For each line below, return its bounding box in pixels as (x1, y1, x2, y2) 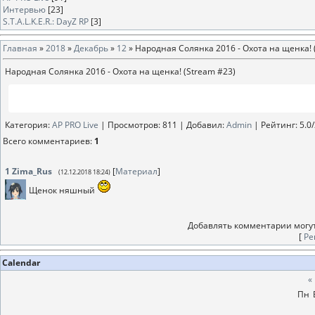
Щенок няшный (29, 184, 97, 196)
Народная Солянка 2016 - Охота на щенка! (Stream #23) (5, 65, 236, 77)
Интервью (3, 4, 46, 15)
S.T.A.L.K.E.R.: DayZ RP (3, 15, 89, 27)
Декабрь (74, 42, 108, 54)
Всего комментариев (3, 135, 90, 147)
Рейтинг (261, 119, 295, 131)
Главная (3, 42, 37, 54)
